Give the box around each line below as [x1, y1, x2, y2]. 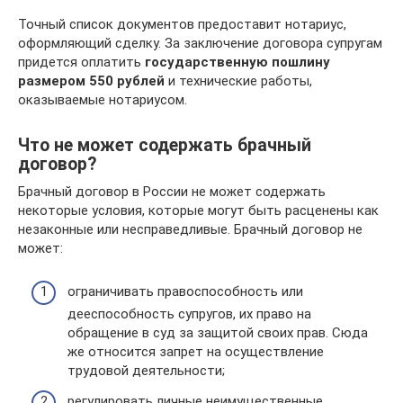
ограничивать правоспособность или [67, 283, 303, 300]
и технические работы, [165, 72, 312, 89]
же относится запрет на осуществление [67, 344, 324, 360]
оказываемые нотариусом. [18, 91, 187, 108]
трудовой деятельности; [67, 363, 225, 379]
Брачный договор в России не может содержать [18, 183, 326, 200]
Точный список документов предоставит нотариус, [18, 15, 346, 32]
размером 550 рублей [18, 72, 165, 89]
